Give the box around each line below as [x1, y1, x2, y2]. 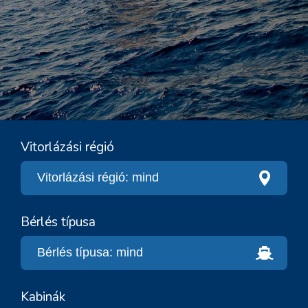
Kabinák [21, 287, 65, 306]
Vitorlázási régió [21, 137, 114, 156]
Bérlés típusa [21, 212, 96, 231]
